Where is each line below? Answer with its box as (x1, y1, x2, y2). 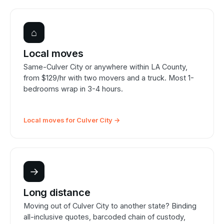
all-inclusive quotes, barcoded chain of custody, (23, 212, 185, 221)
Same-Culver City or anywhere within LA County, (23, 62, 187, 71)
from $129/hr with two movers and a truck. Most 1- (23, 73, 194, 82)
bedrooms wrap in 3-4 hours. (23, 84, 123, 93)
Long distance (23, 186, 90, 199)
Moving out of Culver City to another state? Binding (23, 201, 196, 210)
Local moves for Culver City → (23, 116, 120, 124)
